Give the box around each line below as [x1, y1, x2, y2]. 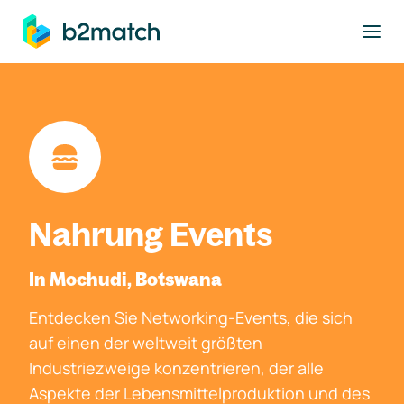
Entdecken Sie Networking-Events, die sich [29, 307, 353, 328]
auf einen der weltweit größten [29, 332, 262, 353]
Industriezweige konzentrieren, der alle [29, 357, 324, 379]
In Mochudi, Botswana [29, 268, 222, 290]
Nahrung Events [29, 214, 273, 254]
